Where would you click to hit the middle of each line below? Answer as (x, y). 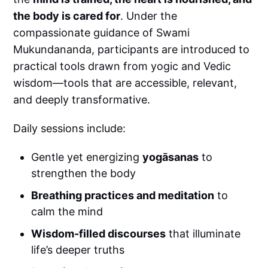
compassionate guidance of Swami (102, 32)
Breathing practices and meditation (123, 195)
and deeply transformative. (82, 99)
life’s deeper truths (78, 249)
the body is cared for (67, 16)
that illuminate (203, 233)
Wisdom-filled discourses (99, 233)
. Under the (149, 16)
